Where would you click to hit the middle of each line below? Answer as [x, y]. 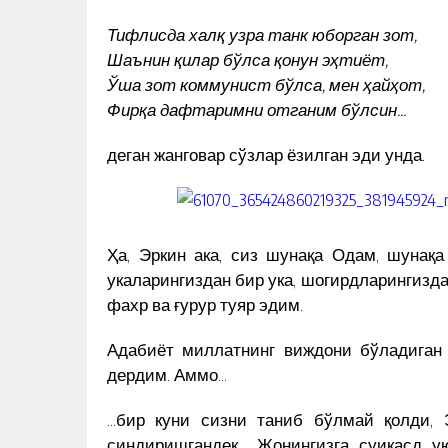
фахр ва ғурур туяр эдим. [205, 303]
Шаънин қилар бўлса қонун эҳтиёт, [247, 58]
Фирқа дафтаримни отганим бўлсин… [257, 108]
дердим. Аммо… [167, 373]
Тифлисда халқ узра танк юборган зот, [262, 33]
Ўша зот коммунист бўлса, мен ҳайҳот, [266, 83]
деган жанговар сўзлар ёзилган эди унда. [266, 153]
